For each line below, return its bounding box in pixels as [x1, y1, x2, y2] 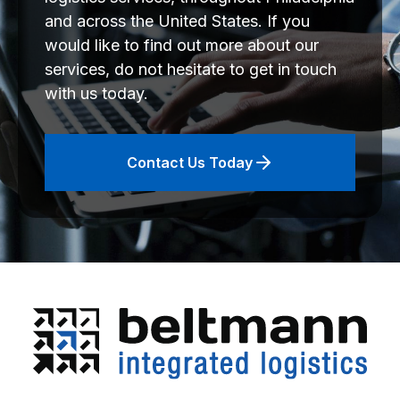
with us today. [45, 84, 148, 104]
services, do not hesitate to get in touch [45, 60, 337, 79]
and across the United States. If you [45, 12, 310, 31]
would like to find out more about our [45, 36, 319, 55]
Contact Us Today [126, 154, 253, 172]
